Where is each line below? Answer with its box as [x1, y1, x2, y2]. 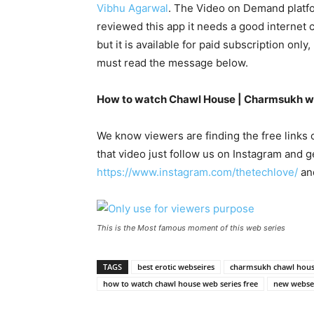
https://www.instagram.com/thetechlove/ [97, 165, 298, 179]
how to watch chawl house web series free [103, 278, 258, 289]
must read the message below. [97, 55, 248, 69]
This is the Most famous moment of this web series [97, 222, 285, 233]
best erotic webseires [137, 261, 214, 272]
